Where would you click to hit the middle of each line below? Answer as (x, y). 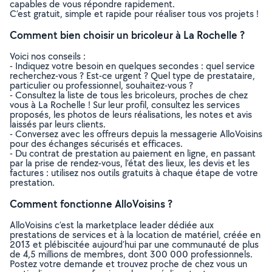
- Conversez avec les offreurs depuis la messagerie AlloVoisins (136, 134)
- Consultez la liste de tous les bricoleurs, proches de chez (129, 95)
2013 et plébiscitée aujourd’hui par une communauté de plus (134, 244)
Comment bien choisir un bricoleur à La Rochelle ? (127, 35)
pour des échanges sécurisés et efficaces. (96, 144)
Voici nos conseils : (48, 56)
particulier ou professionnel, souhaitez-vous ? (101, 85)
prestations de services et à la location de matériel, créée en (135, 235)
